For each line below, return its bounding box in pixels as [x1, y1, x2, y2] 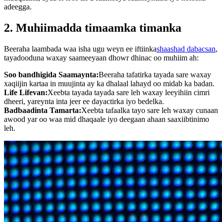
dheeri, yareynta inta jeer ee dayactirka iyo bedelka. [4, 97, 164, 106]
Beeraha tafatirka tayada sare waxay [99, 70, 211, 79]
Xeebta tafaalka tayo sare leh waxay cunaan [81, 106, 218, 114]
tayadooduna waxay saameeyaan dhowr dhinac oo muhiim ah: [4, 53, 199, 62]
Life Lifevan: [4, 88, 48, 97]
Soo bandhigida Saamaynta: [4, 70, 99, 79]
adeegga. [4, 2, 32, 11]
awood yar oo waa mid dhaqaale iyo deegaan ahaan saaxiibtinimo [4, 114, 209, 123]
